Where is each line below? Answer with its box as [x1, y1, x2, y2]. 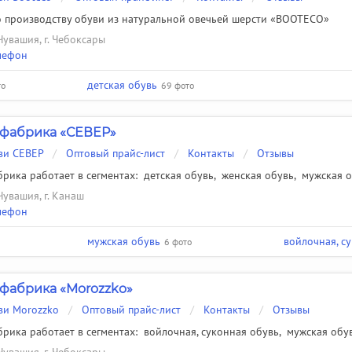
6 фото [164, 235, 192, 247]
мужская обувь [87, 234, 160, 248]
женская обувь [222, 168, 294, 182]
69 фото [161, 79, 194, 91]
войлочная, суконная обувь [144, 324, 279, 339]
